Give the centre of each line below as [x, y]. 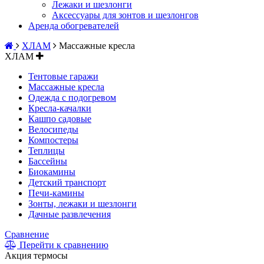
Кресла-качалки [60, 108]
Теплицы [47, 151]
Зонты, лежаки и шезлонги [82, 204]
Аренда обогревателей [74, 26]
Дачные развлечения [70, 214]
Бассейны [48, 161]
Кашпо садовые [60, 119]
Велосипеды [53, 129]
